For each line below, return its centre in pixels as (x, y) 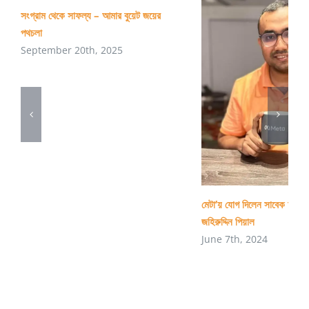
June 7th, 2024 (235, 239)
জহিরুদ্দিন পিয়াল (228, 221)
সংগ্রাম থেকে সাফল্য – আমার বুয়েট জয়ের (91, 15)
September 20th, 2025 (72, 50)
